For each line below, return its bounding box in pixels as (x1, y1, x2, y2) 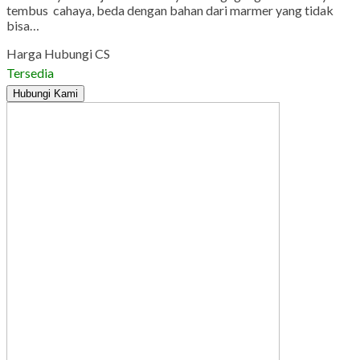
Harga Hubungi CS (6, 46, 110, 62)
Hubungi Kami (13, 88, 78, 100)
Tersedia (6, 65, 54, 81)
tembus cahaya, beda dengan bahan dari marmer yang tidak (6, 2, 333, 18)
